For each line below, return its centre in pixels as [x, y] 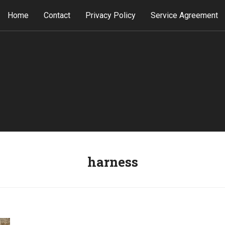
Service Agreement [184, 15]
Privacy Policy [110, 15]
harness [113, 162]
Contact [57, 15]
